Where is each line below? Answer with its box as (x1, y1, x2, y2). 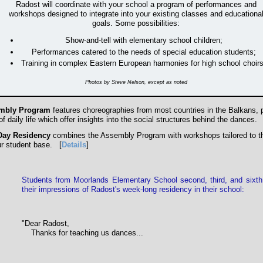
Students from (22, 175, 74, 184)
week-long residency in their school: (123, 184, 244, 194)
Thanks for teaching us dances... (22, 228, 143, 237)
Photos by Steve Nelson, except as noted (85, 79, 187, 85)
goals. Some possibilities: (92, 18, 180, 28)
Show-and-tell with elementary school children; (65, 36, 222, 45)
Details (61, 140, 86, 150)
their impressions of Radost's (22, 184, 123, 194)
